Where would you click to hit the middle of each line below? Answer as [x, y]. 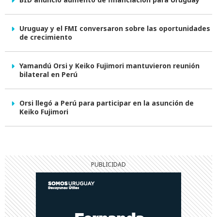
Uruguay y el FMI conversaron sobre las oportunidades [115, 29]
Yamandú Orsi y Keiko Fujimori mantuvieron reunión [109, 66]
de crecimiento [46, 37]
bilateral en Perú [48, 75]
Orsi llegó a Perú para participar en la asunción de [107, 103]
